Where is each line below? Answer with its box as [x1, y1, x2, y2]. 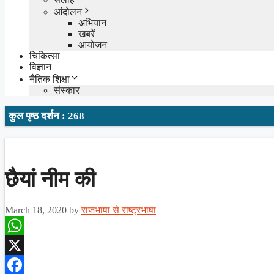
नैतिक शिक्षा [29, 73, 70, 84]
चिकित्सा [29, 50, 60, 61]
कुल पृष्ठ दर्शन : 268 [9, 109, 84, 122]
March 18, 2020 [5, 204, 67, 215]
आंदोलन [54, 6, 82, 17]
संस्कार [54, 84, 80, 95]
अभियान [78, 17, 106, 28]
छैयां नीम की [5, 167, 95, 191]
